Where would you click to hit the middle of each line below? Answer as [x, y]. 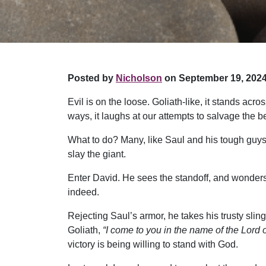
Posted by [92, 78]
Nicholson [139, 78]
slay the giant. [97, 154]
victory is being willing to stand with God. [153, 245]
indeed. [83, 192]
